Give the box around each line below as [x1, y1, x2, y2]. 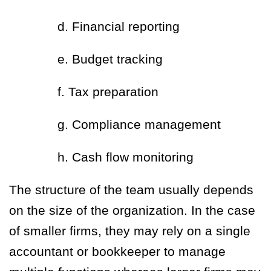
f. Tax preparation [57, 85, 158, 99]
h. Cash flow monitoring [57, 150, 194, 165]
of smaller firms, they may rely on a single [9, 224, 250, 238]
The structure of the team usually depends [9, 183, 253, 197]
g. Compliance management [57, 117, 221, 132]
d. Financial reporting [57, 19, 180, 34]
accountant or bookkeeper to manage [9, 244, 226, 259]
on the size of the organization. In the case [9, 203, 255, 218]
